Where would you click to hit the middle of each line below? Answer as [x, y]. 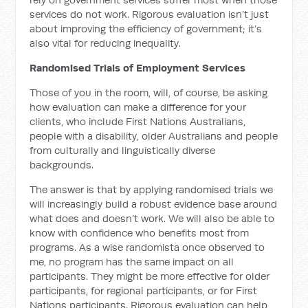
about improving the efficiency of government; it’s [146, 28]
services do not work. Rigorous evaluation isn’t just [150, 14]
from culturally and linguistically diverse [123, 150]
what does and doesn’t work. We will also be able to [152, 218]
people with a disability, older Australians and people [154, 135]
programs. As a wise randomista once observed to [147, 247]
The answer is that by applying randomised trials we [152, 189]
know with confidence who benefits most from [140, 232]
